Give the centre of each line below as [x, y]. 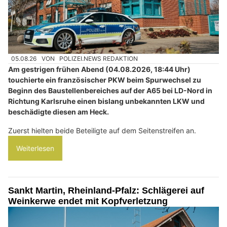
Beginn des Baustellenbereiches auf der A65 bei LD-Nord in [110, 91]
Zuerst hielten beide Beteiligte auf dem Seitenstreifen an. [102, 131]
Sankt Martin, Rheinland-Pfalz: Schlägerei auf [106, 191]
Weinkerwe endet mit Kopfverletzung [88, 201]
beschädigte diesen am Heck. [59, 112]
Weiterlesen [35, 148]
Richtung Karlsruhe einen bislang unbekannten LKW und [106, 101]
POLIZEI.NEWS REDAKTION [99, 58]
